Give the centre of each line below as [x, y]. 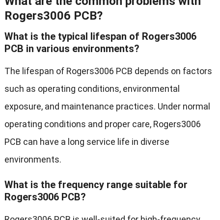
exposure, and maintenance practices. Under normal [107, 107]
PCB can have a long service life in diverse [87, 142]
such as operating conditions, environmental [92, 89]
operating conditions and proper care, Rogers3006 [102, 124]
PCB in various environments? [72, 49]
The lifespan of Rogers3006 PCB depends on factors [108, 71]
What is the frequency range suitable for [96, 185]
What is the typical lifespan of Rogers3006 [100, 37]
